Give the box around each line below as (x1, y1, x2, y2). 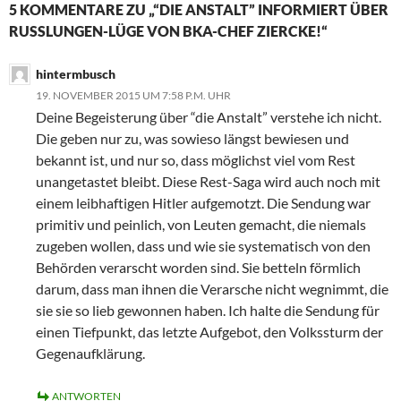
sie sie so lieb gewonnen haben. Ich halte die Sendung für (36, 302, 380, 320)
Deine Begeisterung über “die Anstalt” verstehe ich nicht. (36, 108, 381, 126)
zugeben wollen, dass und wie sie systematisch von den (36, 237, 371, 255)
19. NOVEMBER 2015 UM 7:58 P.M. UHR (36, 89, 231, 103)
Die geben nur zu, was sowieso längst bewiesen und (36, 130, 349, 148)
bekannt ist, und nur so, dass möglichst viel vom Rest (36, 151, 355, 169)
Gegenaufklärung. (36, 345, 145, 363)
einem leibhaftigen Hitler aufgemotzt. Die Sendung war (36, 194, 371, 212)
